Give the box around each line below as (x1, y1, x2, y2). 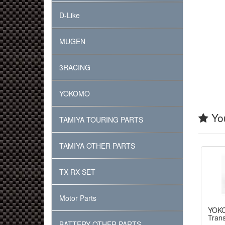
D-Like (59, 10, 80, 20)
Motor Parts (59, 193, 96, 203)
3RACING (59, 62, 90, 72)
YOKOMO (59, 88, 90, 98)
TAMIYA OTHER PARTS (59, 141, 135, 151)
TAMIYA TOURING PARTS (59, 115, 143, 125)
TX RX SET (59, 167, 95, 177)
